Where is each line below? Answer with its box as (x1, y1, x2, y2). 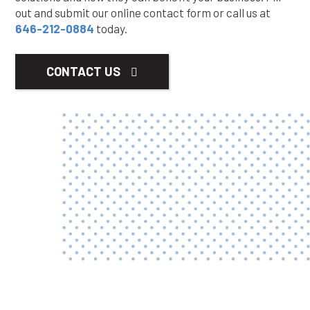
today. (94, 21, 127, 35)
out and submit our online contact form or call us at (15, 6, 271, 19)
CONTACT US (46, 64, 120, 79)
